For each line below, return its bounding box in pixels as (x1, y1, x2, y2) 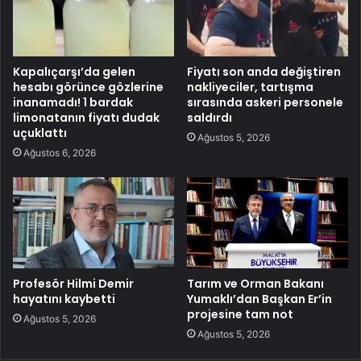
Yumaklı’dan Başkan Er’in (187, 290, 332, 307)
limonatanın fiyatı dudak (13, 109, 160, 126)
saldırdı (187, 109, 232, 126)
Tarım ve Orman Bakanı (187, 275, 324, 292)
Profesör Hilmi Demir (13, 275, 134, 292)
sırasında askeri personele (187, 93, 343, 110)
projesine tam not (187, 305, 293, 322)
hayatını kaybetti (13, 290, 115, 307)
